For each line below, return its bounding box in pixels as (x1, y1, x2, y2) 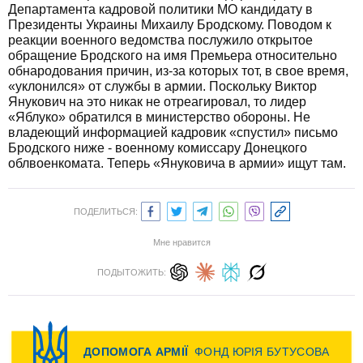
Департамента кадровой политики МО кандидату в (8, 2, 313, 16)
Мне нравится (152, 237, 211, 247)
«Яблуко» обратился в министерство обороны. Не (8, 110, 310, 124)
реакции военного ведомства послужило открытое (8, 33, 313, 47)
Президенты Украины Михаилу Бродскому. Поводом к (8, 18, 331, 32)
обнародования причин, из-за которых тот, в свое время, (8, 64, 348, 78)
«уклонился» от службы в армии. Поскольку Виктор (8, 79, 317, 93)
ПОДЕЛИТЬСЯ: (73, 207, 138, 216)
